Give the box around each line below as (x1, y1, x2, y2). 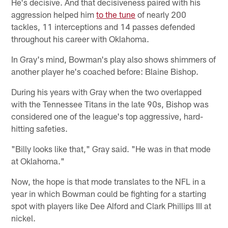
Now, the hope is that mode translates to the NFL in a (11, 176, 206, 187)
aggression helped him (11, 9, 97, 20)
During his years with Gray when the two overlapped (11, 87, 202, 97)
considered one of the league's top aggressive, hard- (11, 111, 204, 122)
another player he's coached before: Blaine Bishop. (11, 66, 199, 77)
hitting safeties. (11, 123, 68, 134)
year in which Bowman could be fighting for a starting (11, 188, 207, 199)
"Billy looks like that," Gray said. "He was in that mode (11, 144, 211, 154)
